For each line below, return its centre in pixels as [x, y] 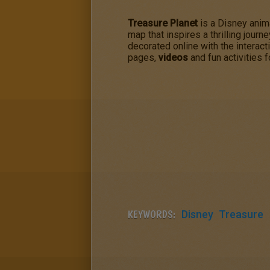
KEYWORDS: [152, 214]
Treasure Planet [163, 23]
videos [173, 58]
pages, [143, 58]
